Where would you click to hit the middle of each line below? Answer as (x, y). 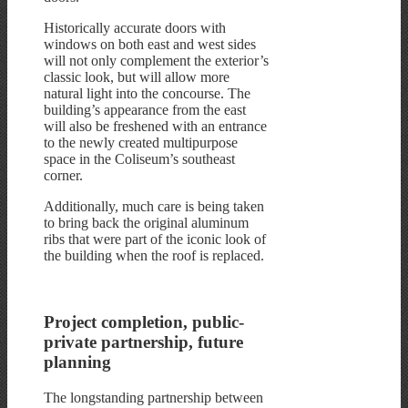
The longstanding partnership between (153, 397)
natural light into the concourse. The (147, 94)
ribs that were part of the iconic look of (155, 240)
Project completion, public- (144, 321)
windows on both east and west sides (150, 45)
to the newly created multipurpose (141, 143)
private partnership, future (143, 342)
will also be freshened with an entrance (155, 127)
